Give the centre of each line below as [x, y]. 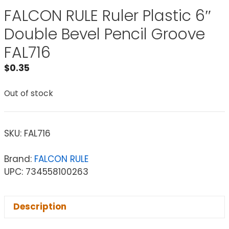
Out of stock [29, 94]
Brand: [19, 159]
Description [40, 207]
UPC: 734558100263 [46, 171]
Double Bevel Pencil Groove [105, 34]
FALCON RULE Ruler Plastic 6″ [108, 16]
